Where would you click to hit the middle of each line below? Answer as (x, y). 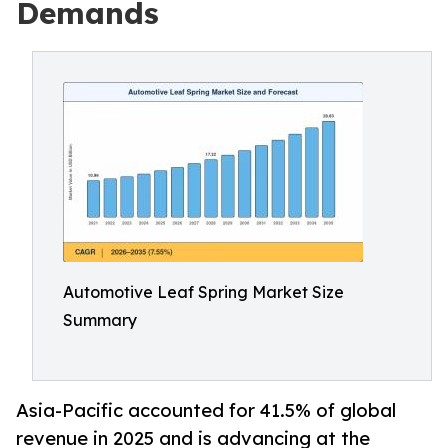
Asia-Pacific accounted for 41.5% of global (206, 410)
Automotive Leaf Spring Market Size (203, 292)
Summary (100, 320)
